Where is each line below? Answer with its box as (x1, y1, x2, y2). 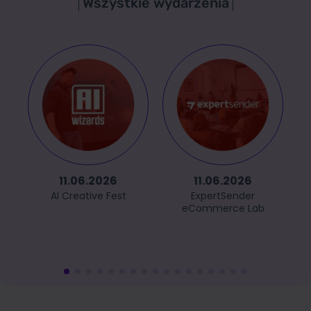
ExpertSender (191, 188, 255, 203)
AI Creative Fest (50, 188, 126, 203)
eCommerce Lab (181, 201, 264, 215)
